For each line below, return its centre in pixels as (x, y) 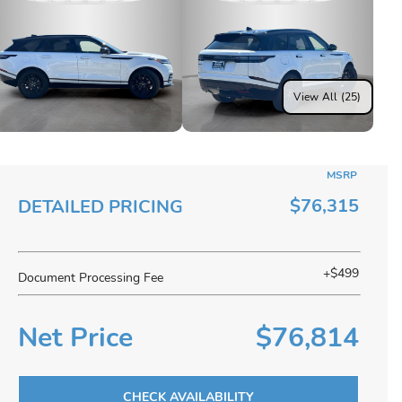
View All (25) (328, 96)
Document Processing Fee (91, 278)
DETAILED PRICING (100, 207)
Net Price (75, 338)
